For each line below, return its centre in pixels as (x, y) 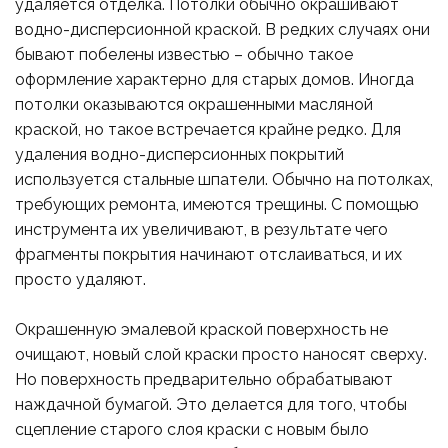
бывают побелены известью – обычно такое (184, 55)
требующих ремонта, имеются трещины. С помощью (217, 205)
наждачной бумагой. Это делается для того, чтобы (211, 405)
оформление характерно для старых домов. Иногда (214, 80)
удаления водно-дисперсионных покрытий (179, 155)
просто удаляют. (80, 280)
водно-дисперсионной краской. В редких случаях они (222, 30)
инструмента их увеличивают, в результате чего (201, 230)
